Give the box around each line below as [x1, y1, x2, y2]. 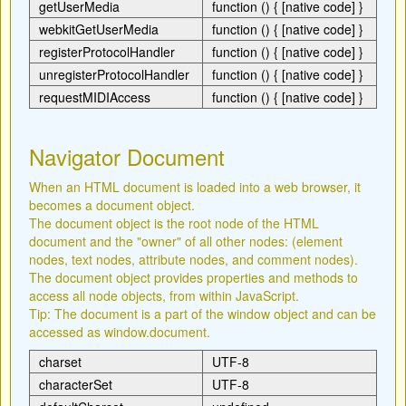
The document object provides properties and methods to [29, 268, 358, 286]
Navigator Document [29, 140, 225, 172]
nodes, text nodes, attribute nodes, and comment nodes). [29, 250, 358, 268]
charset [39, 353, 82, 371]
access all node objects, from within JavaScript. [29, 286, 299, 304]
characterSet [39, 375, 112, 393]
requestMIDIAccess [39, 88, 150, 106]
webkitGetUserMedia [39, 20, 159, 38]
